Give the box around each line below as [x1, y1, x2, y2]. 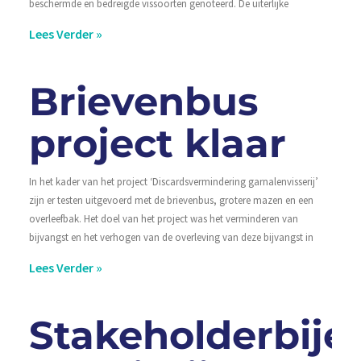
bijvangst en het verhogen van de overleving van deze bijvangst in [28, 230, 313, 243]
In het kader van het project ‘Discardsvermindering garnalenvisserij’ [28, 174, 318, 188]
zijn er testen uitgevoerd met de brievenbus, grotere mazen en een [28, 193, 313, 206]
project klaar [28, 119, 286, 167]
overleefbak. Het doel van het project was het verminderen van [28, 211, 298, 225]
